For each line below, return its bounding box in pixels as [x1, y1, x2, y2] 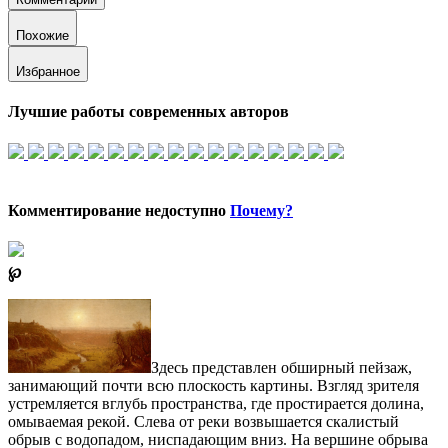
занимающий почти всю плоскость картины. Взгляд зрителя [8, 377, 419, 395]
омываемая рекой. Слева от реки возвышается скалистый [8, 413, 399, 431]
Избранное [16, 64, 80, 80]
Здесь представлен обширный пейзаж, [150, 359, 412, 377]
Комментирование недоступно [8, 202, 230, 219]
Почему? [230, 202, 293, 219]
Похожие [16, 28, 69, 44]
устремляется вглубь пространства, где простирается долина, [8, 395, 424, 413]
